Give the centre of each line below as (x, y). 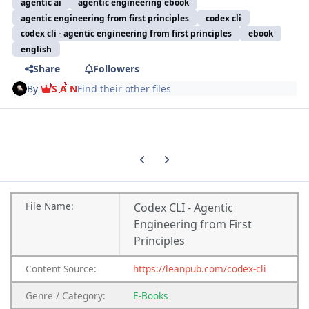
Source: (80, 269)
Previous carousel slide (183, 154)
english (37, 49)
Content (43, 269)
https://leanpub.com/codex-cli (200, 269)
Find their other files (124, 88)
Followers (116, 69)
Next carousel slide (198, 154)
